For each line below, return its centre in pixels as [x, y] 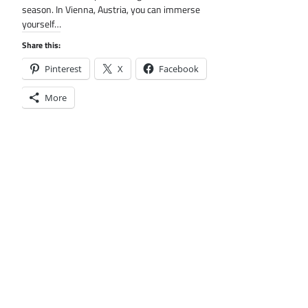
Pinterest [63, 68]
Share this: [41, 45]
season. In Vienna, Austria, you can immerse [111, 9]
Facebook [179, 68]
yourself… [42, 24]
